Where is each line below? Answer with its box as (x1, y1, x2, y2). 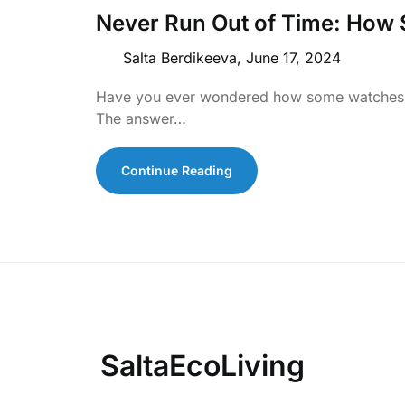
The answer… (96, 108, 187, 127)
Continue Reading (121, 162, 233, 178)
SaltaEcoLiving (100, 347, 305, 383)
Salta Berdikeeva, (123, 48, 247, 67)
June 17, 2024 (246, 48, 342, 67)
